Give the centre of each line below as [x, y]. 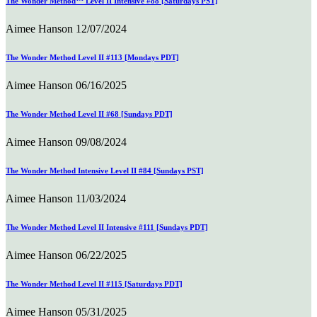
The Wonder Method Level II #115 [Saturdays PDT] [94, 284]
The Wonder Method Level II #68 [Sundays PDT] [89, 114]
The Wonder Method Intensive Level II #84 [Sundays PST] [105, 171]
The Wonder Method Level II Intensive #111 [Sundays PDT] [107, 227]
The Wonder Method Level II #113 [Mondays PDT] [92, 58]
